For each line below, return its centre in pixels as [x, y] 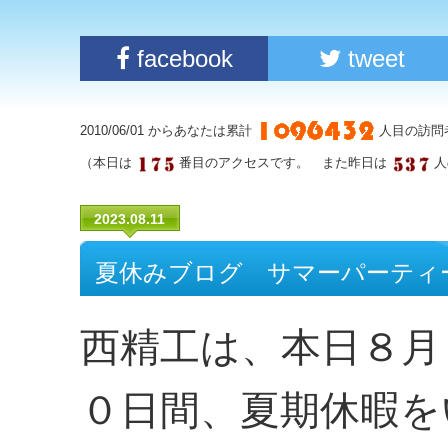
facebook [181, 59]
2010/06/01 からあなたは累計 [168, 131]
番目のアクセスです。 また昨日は [283, 163]
